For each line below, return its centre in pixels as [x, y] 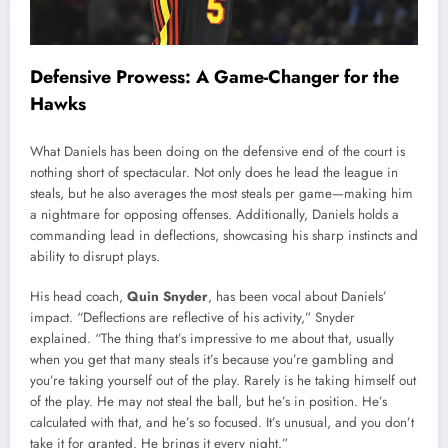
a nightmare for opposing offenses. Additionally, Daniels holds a [214, 214]
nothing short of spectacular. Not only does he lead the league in [214, 172]
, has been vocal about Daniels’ [297, 296]
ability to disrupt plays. [95, 256]
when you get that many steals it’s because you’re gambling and [212, 359]
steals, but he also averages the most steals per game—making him [221, 193]
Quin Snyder [167, 296]
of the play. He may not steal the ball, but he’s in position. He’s [208, 401]
